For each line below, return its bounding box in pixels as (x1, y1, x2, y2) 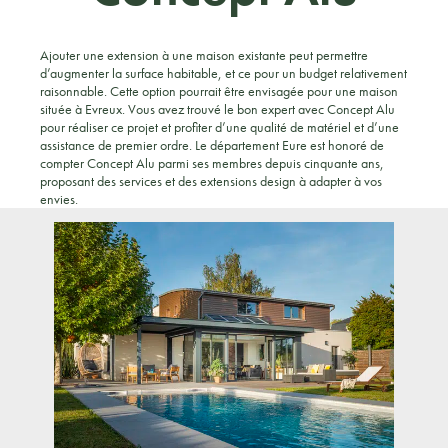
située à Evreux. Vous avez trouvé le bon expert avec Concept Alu (40, 100, 395, 118)
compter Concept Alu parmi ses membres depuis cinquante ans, (40, 154, 384, 172)
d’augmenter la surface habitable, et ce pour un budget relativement (40, 64, 407, 82)
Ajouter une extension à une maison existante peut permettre (40, 46, 368, 64)
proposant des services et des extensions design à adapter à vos (40, 172, 382, 190)
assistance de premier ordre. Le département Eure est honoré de (40, 136, 384, 154)
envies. (40, 190, 78, 208)
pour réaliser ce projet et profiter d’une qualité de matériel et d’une (40, 118, 399, 136)
